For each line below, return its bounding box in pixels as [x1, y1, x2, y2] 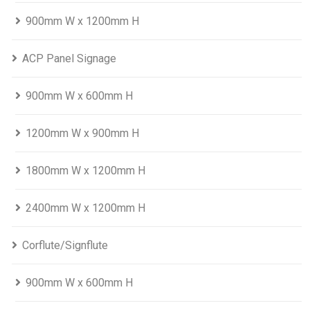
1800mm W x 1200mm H [26, 164, 145, 178]
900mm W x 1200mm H [26, 15, 139, 28]
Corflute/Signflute [22, 239, 108, 253]
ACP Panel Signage [22, 52, 116, 66]
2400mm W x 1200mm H [26, 201, 145, 215]
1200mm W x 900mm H [26, 127, 139, 140]
